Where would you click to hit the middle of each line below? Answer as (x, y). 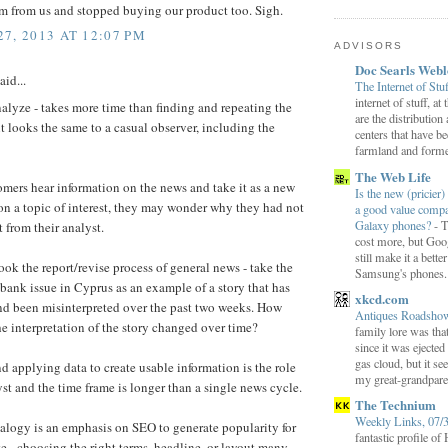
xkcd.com (382, 298)
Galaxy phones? (394, 224)
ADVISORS (369, 45)
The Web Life (393, 176)
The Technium (395, 405)
